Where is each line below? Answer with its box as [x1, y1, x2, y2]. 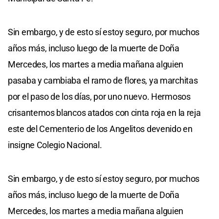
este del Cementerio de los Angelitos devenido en [8, 123, 193, 134]
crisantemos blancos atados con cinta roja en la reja [8, 107, 201, 118]
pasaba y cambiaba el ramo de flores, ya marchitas [8, 75, 198, 86]
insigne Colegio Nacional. [8, 139, 102, 150]
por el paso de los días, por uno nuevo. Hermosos [8, 91, 191, 102]
